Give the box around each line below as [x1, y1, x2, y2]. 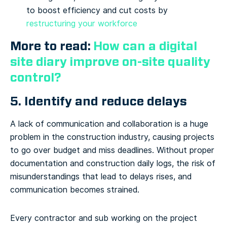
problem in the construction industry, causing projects [10, 131, 214, 143]
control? [10, 69, 61, 86]
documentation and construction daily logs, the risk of [10, 157, 215, 169]
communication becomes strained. [10, 183, 139, 196]
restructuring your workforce [26, 17, 137, 29]
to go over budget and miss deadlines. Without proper [10, 144, 214, 156]
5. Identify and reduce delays [10, 93, 187, 109]
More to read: [10, 37, 93, 54]
